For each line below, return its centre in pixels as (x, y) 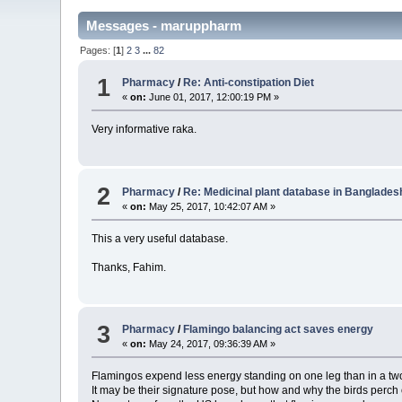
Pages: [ (98, 50)
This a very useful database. (160, 238)
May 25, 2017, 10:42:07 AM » (211, 206)
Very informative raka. (144, 130)
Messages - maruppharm (164, 26)
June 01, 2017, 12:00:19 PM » (213, 97)
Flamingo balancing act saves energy (279, 330)
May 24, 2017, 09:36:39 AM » (211, 344)
